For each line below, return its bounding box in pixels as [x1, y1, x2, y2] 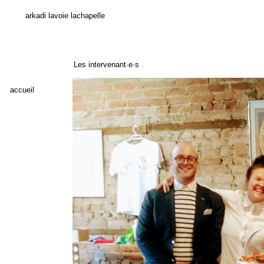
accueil [10, 85, 34, 94]
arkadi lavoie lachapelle [25, 11, 105, 20]
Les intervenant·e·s [74, 60, 139, 69]
